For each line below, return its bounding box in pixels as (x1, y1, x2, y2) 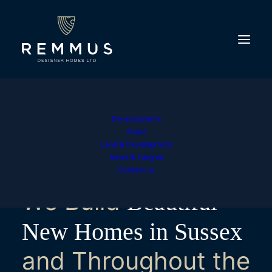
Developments (111, 114, 161, 123)
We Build (22, 186, 127, 216)
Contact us (117, 165, 155, 174)
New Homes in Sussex (22, 218, 242, 245)
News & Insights (109, 152, 163, 161)
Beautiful (127, 188, 217, 216)
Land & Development (100, 140, 172, 149)
